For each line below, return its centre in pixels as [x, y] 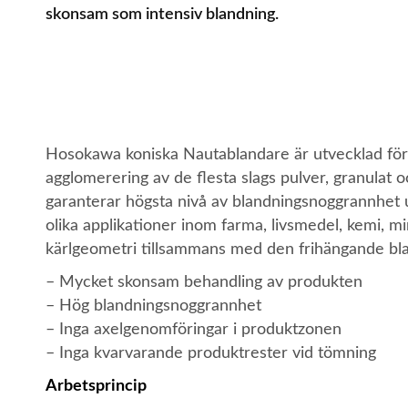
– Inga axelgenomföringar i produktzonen [194, 330]
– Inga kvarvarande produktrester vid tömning [211, 353]
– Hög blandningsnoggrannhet [153, 306]
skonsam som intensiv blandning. [162, 15]
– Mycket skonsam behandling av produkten [204, 282]
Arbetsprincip [96, 386]
